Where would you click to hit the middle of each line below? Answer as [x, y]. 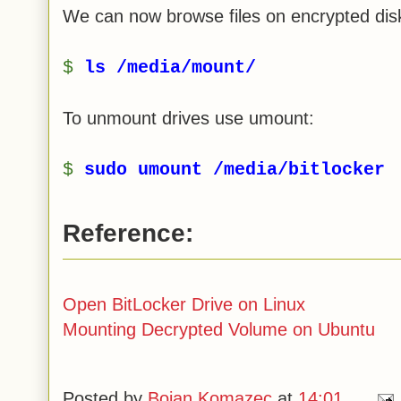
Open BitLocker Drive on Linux [184, 304]
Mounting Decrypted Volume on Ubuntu [219, 329]
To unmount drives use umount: [188, 118]
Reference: [128, 233]
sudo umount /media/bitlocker [235, 169]
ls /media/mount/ [170, 67]
